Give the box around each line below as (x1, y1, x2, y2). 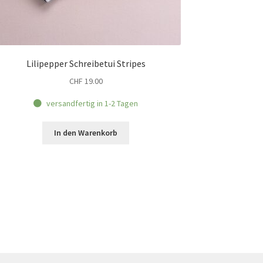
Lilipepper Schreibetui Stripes (26, 58, 146, 70)
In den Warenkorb (54, 127, 118, 139)
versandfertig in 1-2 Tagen (46, 97, 138, 109)
